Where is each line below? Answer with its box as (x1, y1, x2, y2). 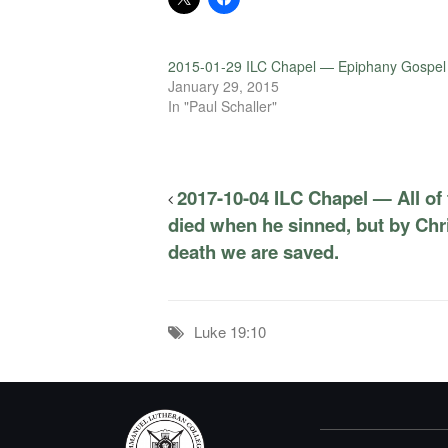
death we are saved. (168, 237, 339, 265)
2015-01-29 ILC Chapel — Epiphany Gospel (168, 55, 446, 76)
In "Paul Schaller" (168, 95, 277, 116)
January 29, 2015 (168, 75, 279, 96)
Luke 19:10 (194, 320, 266, 342)
